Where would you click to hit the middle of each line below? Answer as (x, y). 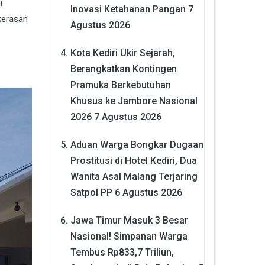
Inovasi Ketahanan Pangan (128, 9)
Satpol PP (91, 192)
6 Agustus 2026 (148, 192)
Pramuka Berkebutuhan (120, 85)
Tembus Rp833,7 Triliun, (122, 252)
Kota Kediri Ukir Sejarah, (122, 53)
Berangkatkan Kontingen (123, 69)
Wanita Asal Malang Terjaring (134, 176)
